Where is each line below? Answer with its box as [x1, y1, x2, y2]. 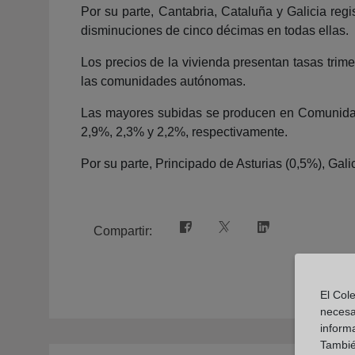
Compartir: [94, 223, 155, 238]
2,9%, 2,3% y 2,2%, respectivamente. [81, 124, 288, 139]
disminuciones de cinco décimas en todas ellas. [81, 23, 349, 37]
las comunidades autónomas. [81, 74, 246, 88]
